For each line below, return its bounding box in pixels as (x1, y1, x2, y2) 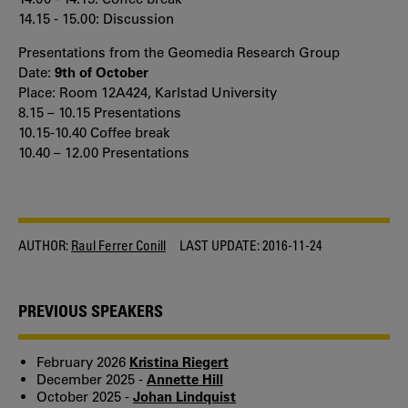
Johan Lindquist (133, 388, 236, 405)
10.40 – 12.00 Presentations (18, 143, 189, 161)
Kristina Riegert (129, 353, 229, 371)
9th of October (55, 63, 148, 81)
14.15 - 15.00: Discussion (18, 9, 174, 27)
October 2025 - (36, 388, 133, 405)
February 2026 (36, 353, 129, 371)
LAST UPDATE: (179, 236, 260, 253)
